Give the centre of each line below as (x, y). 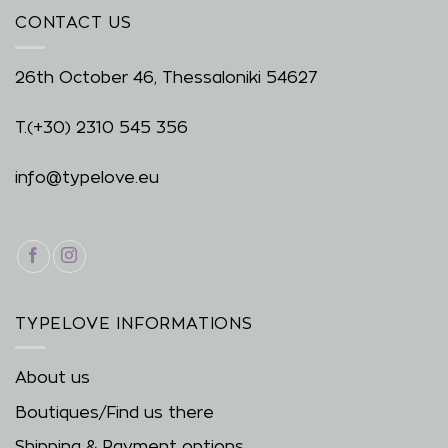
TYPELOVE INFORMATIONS (134, 323)
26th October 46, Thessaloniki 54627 (166, 77)
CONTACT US (73, 23)
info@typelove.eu (87, 177)
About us (52, 378)
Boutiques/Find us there (114, 412)
